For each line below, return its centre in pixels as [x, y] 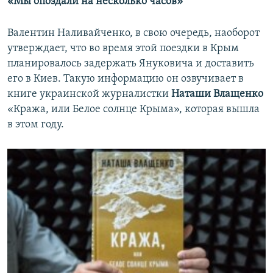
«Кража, [28, 109]
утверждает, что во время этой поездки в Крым [123, 48]
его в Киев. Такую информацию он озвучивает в [126, 79]
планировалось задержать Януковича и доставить [131, 63]
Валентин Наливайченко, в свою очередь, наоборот [133, 33]
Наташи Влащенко [217, 94]
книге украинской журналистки [89, 94]
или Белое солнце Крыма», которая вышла [155, 109]
